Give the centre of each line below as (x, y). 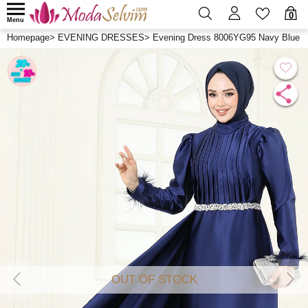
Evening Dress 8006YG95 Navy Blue (226, 37)
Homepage (28, 37)
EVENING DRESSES (101, 37)
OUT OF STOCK (154, 279)
